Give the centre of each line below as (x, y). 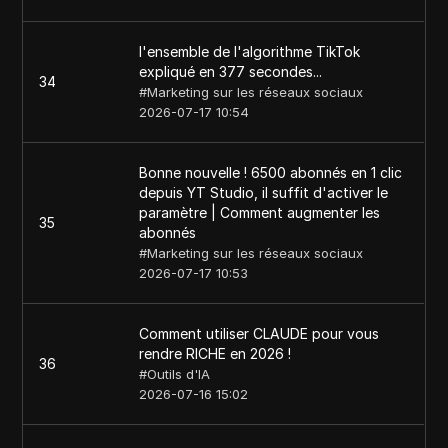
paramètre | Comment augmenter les (260, 212)
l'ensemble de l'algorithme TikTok (250, 51)
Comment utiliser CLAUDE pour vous (259, 333)
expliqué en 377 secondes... (231, 71)
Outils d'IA (179, 374)
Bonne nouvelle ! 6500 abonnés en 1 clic (271, 172)
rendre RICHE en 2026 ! (215, 353)
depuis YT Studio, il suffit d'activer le (264, 192)
